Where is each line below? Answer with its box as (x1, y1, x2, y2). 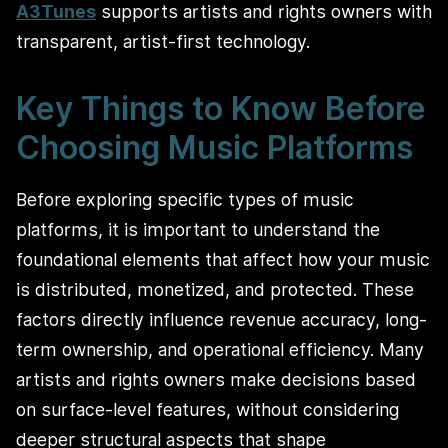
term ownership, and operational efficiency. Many (16, 338, 424, 360)
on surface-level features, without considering (16, 398, 399, 420)
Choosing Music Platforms (16, 128, 413, 168)
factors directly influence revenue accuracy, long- (16, 308, 427, 330)
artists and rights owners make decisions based (16, 368, 416, 390)
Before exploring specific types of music (16, 188, 354, 210)
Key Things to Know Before (16, 89, 426, 129)
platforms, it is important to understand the (16, 218, 380, 240)
